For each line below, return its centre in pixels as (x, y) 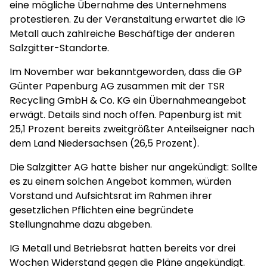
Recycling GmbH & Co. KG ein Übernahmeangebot (128, 100)
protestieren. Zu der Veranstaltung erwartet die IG (128, 19)
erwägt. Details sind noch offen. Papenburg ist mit (126, 115)
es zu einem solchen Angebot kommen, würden (120, 181)
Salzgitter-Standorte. (60, 48)
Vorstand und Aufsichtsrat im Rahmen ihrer (111, 196)
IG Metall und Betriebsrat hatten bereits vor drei (122, 248)
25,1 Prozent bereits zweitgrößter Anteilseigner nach (132, 129)
